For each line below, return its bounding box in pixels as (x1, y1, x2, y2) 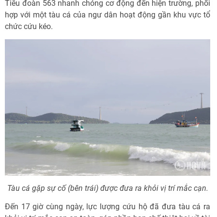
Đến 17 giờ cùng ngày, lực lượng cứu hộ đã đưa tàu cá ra (5, 202, 210, 212)
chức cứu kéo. (5, 21, 53, 31)
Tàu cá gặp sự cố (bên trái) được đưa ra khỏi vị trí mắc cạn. (7, 184, 208, 193)
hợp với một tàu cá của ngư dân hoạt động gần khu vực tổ (5, 10, 210, 19)
